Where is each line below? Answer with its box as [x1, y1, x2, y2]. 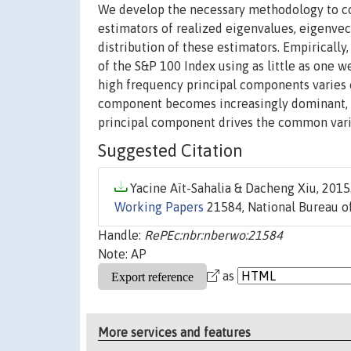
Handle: [98, 228, 144, 243]
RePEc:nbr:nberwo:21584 [144, 228, 283, 243]
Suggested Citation [98, 140, 243, 161]
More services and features [98, 324, 251, 339]
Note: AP [98, 247, 147, 262]
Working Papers [114, 200, 204, 215]
